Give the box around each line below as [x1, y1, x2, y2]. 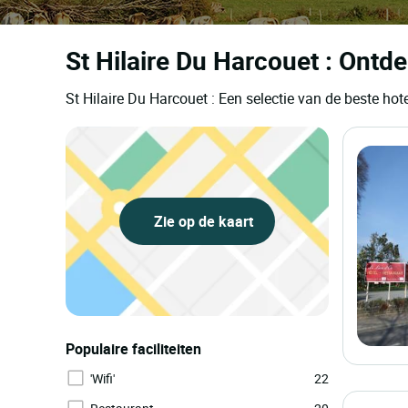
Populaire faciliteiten [66, 339, 201, 359]
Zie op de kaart [149, 211, 253, 231]
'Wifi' [90, 370, 115, 387]
